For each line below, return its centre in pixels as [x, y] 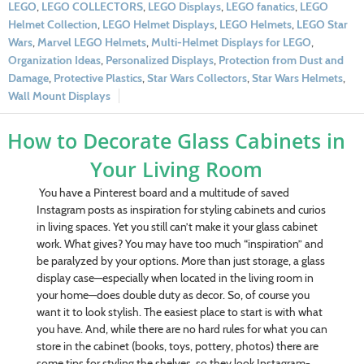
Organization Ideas [54, 60]
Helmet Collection [53, 24]
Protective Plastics [98, 78]
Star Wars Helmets [297, 78]
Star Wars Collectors [197, 78]
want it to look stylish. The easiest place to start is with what [179, 312]
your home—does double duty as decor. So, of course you [173, 295]
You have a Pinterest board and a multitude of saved [164, 192]
